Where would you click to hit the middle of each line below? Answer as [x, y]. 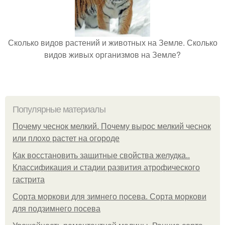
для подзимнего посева [57, 209]
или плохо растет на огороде [66, 138]
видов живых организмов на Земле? [113, 54]
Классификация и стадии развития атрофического [106, 167]
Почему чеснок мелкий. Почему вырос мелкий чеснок [112, 126]
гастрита [29, 180]
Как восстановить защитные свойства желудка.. [101, 155]
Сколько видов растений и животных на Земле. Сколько [113, 42]
